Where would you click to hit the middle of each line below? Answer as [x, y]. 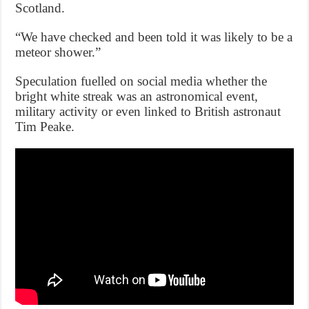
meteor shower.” [58, 52]
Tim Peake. [45, 126]
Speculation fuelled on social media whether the [141, 81]
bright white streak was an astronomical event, [137, 96]
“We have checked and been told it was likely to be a [154, 37]
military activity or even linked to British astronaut [148, 111]
